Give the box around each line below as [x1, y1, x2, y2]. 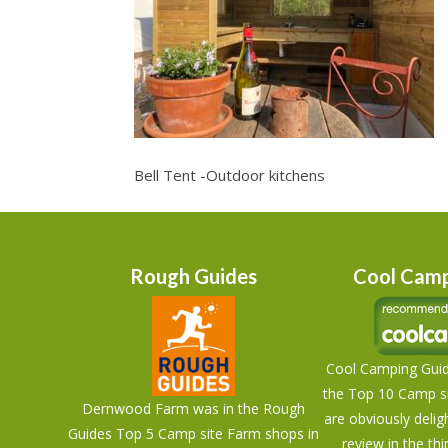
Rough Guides [129, 263, 257, 288]
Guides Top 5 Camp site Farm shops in [67, 423, 319, 443]
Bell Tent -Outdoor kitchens [134, 165, 326, 185]
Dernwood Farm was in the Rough [81, 398, 305, 418]
